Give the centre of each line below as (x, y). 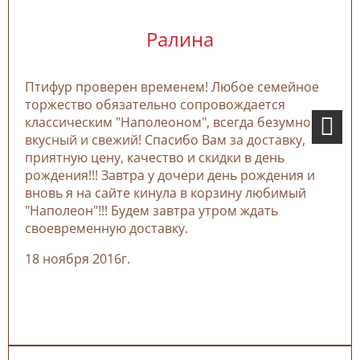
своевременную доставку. (106, 228)
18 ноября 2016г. (78, 259)
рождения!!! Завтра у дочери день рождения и (170, 175)
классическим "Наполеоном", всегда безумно (168, 122)
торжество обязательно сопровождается (155, 104)
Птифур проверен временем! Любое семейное (172, 87)
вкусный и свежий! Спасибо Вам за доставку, (165, 140)
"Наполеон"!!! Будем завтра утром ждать (151, 211)
